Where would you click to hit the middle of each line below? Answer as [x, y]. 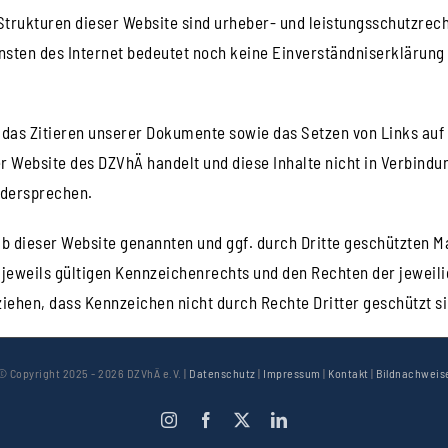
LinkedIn [317, 418]
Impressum [292, 372]
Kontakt [348, 372]
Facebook [246, 418]
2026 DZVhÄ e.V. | [143, 372]
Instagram [209, 418]
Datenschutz [222, 372]
